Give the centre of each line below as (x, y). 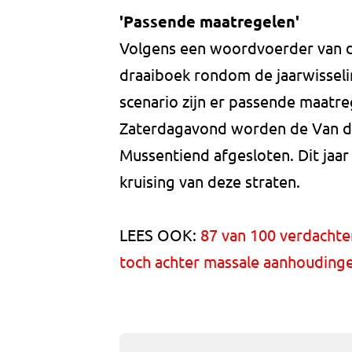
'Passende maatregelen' (209, 22)
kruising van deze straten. (210, 181)
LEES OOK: (160, 235)
